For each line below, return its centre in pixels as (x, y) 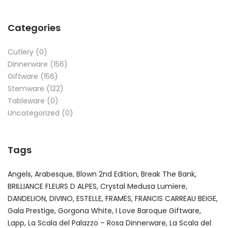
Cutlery (21, 52)
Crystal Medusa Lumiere (143, 186)
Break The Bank (168, 174)
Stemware (26, 88)
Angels (19, 174)
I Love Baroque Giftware (158, 210)
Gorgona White (85, 210)
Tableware (26, 101)
